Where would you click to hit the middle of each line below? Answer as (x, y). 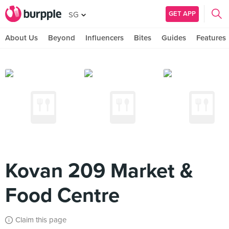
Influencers (105, 38)
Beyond (62, 38)
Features (211, 38)
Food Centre (62, 195)
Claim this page (41, 220)
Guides (174, 38)
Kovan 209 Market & (99, 171)
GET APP (182, 14)
